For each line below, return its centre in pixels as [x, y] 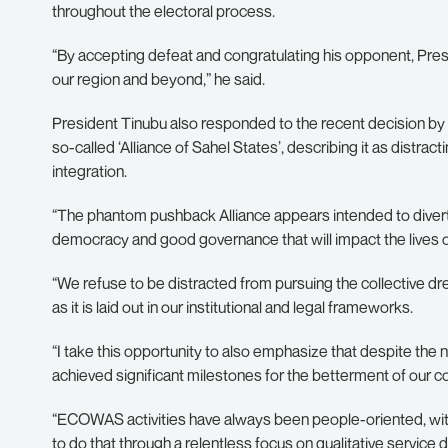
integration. [91, 171]
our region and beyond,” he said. [160, 79]
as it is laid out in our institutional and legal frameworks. [232, 307]
